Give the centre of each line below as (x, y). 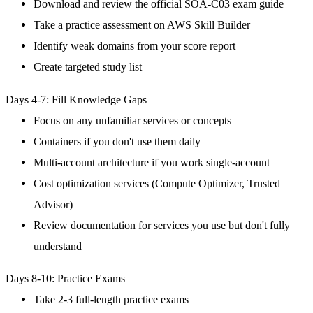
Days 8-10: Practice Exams (65, 278)
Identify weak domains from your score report (134, 46)
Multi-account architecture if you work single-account (152, 162)
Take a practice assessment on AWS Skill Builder (142, 25)
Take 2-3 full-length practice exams (111, 299)
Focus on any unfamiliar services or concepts (132, 120)
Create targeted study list (88, 67)
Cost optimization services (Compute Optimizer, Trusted (157, 183)
